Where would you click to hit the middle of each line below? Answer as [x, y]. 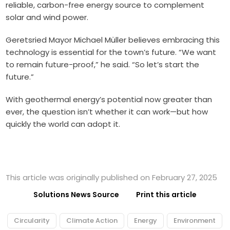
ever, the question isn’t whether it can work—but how [107, 111]
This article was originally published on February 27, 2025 [112, 177]
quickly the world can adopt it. [63, 124]
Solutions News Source [76, 194]
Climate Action [92, 220]
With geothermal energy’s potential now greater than [109, 99]
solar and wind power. [47, 17]
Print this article [166, 194]
